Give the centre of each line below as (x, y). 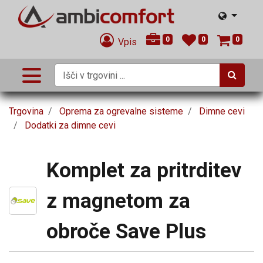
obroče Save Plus (126, 231)
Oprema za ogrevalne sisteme (121, 111)
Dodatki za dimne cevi (70, 125)
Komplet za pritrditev (144, 170)
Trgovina (26, 111)
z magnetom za (118, 201)
